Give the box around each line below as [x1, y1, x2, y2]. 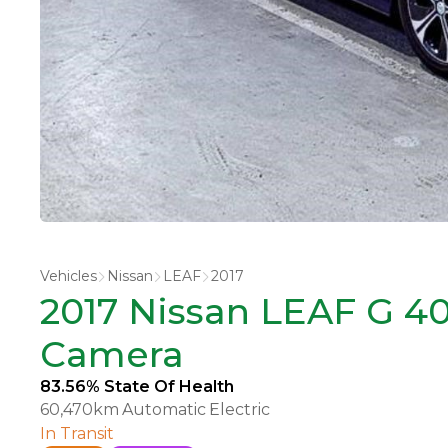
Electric [209, 400, 270, 420]
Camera [40, 332, 184, 377]
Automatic [122, 400, 206, 420]
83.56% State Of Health [40, 377, 234, 397]
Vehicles [40, 267, 97, 286]
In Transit [40, 424, 114, 444]
